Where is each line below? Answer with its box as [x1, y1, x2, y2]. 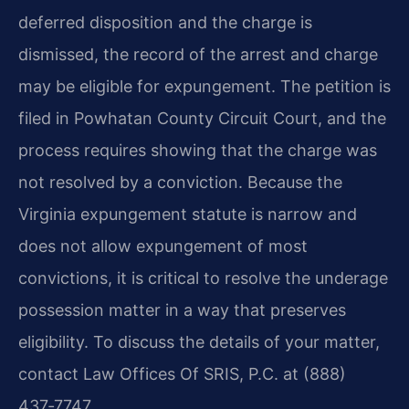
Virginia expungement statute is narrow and [18, 204, 357, 225]
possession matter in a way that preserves [18, 300, 346, 320]
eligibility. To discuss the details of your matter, [18, 332, 380, 352]
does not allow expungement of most [18, 236, 308, 257]
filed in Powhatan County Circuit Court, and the [18, 109, 386, 129]
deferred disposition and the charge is [18, 13, 312, 33]
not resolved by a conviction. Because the [18, 173, 342, 193]
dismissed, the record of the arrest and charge [18, 45, 378, 65]
